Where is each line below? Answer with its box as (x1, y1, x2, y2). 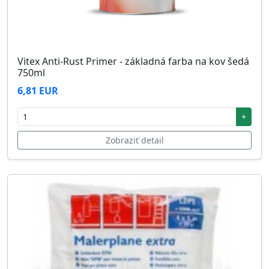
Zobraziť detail (105, 134, 164, 146)
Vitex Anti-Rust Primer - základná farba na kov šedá (17, 54, 249, 68)
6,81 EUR (17, 83, 58, 97)
